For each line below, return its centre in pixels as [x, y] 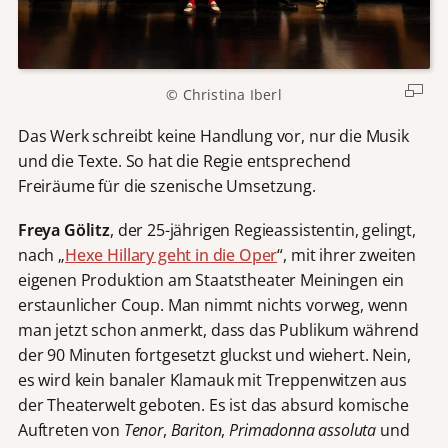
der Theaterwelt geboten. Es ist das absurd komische [213, 404]
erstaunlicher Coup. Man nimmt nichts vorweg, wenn [213, 304]
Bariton [196, 429]
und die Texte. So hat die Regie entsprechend [184, 160]
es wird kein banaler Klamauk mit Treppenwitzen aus [212, 379]
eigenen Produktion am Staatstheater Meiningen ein [211, 279]
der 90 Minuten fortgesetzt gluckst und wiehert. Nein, [214, 354]
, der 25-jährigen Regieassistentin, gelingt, [263, 229]
